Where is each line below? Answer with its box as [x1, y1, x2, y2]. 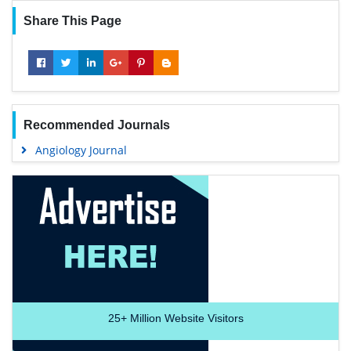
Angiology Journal [34, 142, 127, 157]
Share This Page [23, 13, 121, 27]
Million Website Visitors [126, 311, 244, 324]
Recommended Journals [23, 118, 170, 132]
